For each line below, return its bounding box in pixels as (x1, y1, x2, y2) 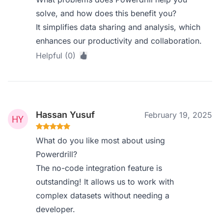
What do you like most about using (36, 136, 165, 145)
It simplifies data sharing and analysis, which (36, 22, 201, 32)
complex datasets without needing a (36, 191, 170, 200)
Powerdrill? (36, 149, 78, 159)
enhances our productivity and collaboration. (36, 36, 202, 46)
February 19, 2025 (144, 110, 212, 120)
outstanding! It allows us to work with (36, 177, 174, 187)
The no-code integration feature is (36, 163, 163, 173)
